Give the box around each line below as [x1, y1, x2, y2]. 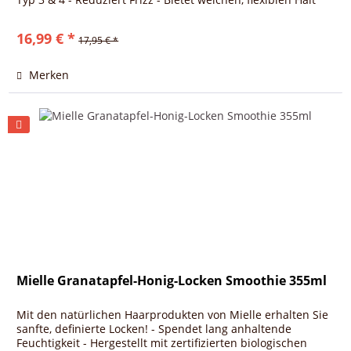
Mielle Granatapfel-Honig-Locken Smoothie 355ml [16, 272, 327, 290]
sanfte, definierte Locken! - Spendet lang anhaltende [16, 321, 292, 337]
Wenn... [16, 5, 57, 21]
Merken [29, 67, 70, 82]
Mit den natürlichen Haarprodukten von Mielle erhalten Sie [16, 307, 329, 323]
